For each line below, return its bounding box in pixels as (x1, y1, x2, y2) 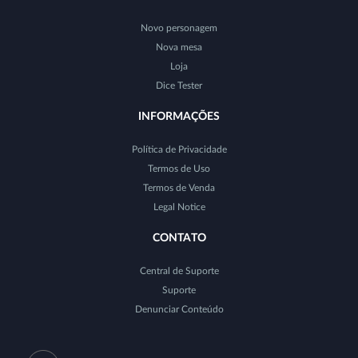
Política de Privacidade (131, 145, 227, 155)
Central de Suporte (139, 266, 219, 276)
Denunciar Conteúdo (134, 304, 224, 315)
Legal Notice (153, 202, 205, 213)
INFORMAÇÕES (138, 111, 220, 123)
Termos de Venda (143, 183, 215, 193)
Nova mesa (156, 42, 202, 53)
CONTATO (152, 233, 206, 245)
